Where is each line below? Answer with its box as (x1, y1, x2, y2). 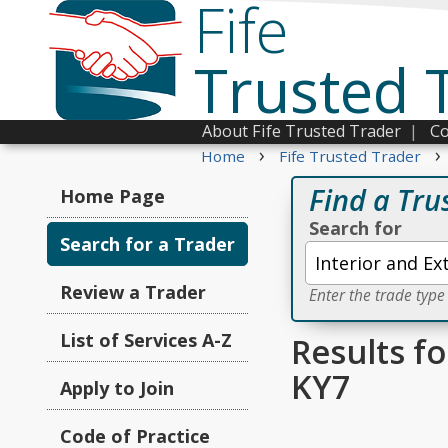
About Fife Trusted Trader (202, 120, 401, 142)
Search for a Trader (60, 232, 235, 256)
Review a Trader (60, 280, 206, 304)
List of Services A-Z (60, 328, 232, 352)
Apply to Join (60, 376, 174, 400)
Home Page (60, 184, 165, 208)
